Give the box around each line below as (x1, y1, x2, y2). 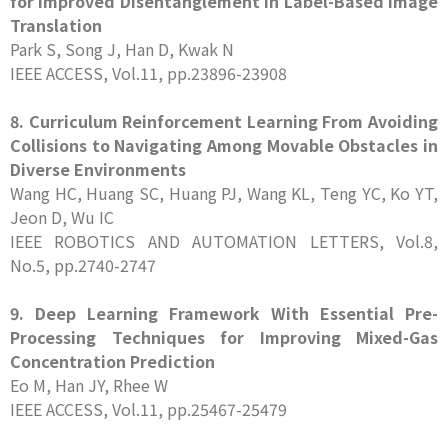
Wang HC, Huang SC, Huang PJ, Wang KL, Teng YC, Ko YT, (10, 181, 438, 205)
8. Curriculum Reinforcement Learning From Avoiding (10, 109, 438, 133)
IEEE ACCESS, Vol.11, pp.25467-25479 (10, 397, 287, 421)
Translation (10, 13, 102, 37)
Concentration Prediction (10, 349, 215, 373)
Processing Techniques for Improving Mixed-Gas (10, 325, 438, 349)
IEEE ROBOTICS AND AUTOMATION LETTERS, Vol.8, (10, 229, 438, 253)
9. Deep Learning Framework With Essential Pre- (10, 301, 438, 325)
